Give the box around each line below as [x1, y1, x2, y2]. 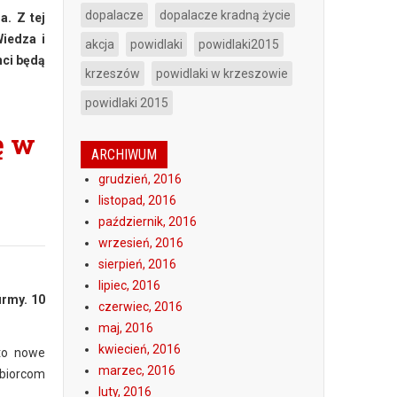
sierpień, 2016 [98, 257, 176, 271]
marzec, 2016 [98, 363, 175, 378]
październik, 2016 [98, 214, 197, 229]
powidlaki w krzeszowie [156, 66, 288, 81]
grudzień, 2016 [98, 172, 182, 186]
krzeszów [85, 66, 140, 81]
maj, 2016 [98, 321, 153, 335]
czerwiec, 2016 [98, 300, 183, 314]
